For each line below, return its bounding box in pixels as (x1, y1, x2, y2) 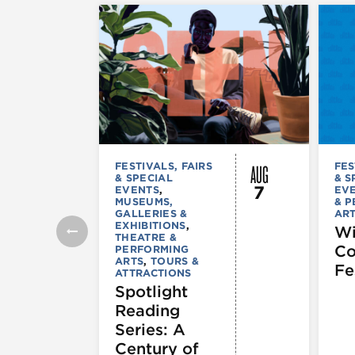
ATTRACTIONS (115, 266, 192, 279)
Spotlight (115, 281, 188, 301)
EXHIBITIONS (115, 219, 186, 231)
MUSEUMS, (115, 195, 174, 208)
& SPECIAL (115, 171, 173, 184)
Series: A (115, 319, 185, 339)
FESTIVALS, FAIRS (115, 159, 213, 172)
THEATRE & (115, 231, 177, 243)
